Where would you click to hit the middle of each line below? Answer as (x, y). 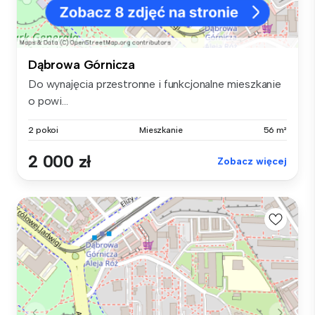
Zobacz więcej (252, 162)
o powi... (48, 101)
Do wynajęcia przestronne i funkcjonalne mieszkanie (155, 84)
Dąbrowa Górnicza (82, 65)
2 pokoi (44, 130)
